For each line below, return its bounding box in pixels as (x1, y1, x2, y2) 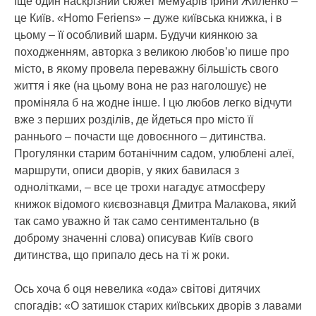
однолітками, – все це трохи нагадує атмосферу (14, 181, 265, 193)
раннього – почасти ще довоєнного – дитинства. (14, 130, 266, 142)
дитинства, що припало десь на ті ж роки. (14, 249, 229, 261)
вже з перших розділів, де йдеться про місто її (14, 114, 253, 126)
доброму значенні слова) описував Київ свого (14, 232, 253, 244)
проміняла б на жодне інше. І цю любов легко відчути (14, 97, 292, 109)
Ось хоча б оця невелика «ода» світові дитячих (14, 283, 260, 295)
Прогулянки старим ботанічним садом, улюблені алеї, (14, 147, 294, 159)
